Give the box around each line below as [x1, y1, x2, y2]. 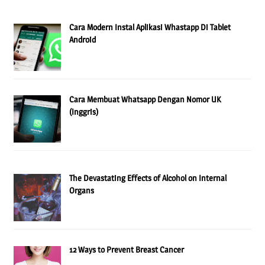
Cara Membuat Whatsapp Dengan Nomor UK [69, 93, 221, 104]
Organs [69, 185, 95, 196]
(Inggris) [69, 106, 99, 117]
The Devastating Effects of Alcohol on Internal [69, 173, 227, 183]
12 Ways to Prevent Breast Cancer [69, 244, 185, 255]
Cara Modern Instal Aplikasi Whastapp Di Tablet [69, 22, 231, 33]
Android [69, 34, 96, 45]
